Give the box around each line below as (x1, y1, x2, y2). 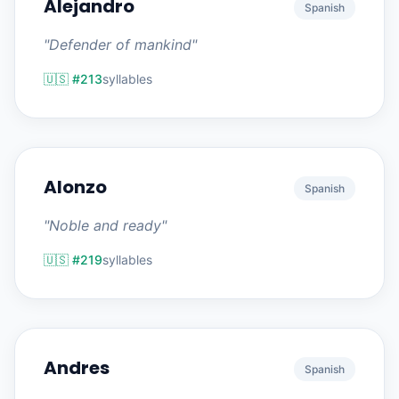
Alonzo (44, 175, 107, 199)
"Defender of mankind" (44, 36, 197, 53)
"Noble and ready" (44, 216, 167, 234)
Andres (44, 355, 110, 380)
